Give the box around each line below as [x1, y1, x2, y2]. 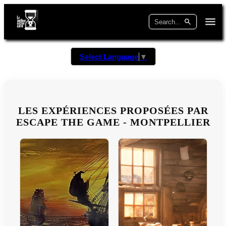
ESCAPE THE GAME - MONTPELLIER [16, 117, 210, 128]
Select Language [79, 52, 138, 62]
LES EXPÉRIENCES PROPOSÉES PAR [18, 105, 208, 117]
